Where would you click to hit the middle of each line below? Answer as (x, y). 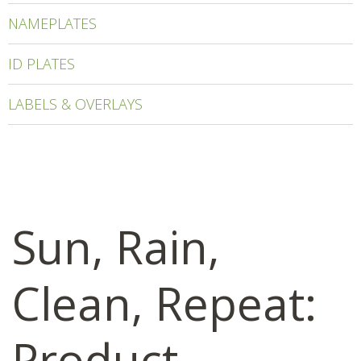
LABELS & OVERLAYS (75, 104)
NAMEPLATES (52, 23)
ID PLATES (41, 64)
